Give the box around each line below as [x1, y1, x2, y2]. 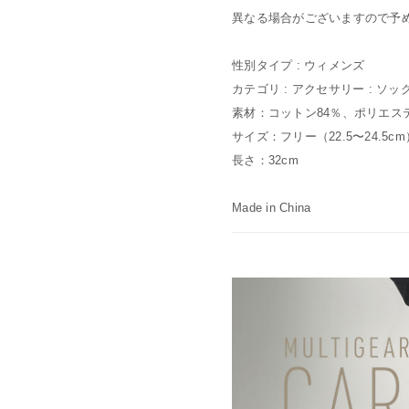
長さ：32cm [232, 152, 299, 167]
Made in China [232, 200, 311, 215]
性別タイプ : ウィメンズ [232, 58, 365, 72]
